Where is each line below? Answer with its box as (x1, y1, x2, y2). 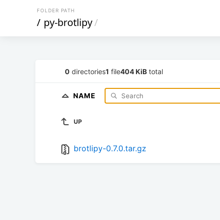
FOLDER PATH (37, 7, 75, 13)
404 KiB (120, 67, 147, 76)
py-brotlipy (44, 16, 92, 29)
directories (70, 67, 106, 76)
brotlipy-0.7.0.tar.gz (74, 143, 146, 154)
